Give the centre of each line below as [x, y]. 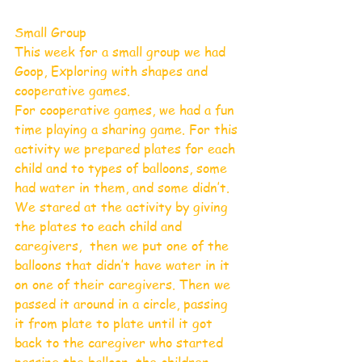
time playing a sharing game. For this [128, 129]
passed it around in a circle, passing [123, 303]
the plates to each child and [100, 226]
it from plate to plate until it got [116, 323]
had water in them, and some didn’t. [124, 187]
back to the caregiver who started [121, 342]
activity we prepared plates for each [127, 148]
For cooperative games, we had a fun [126, 109]
